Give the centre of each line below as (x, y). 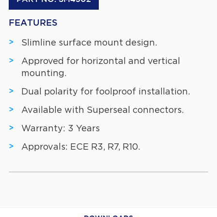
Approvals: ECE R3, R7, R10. (80, 147)
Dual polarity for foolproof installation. (105, 92)
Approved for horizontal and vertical (101, 61)
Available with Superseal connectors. (102, 110)
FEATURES (33, 23)
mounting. (44, 73)
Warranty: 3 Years (60, 129)
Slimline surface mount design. (89, 43)
